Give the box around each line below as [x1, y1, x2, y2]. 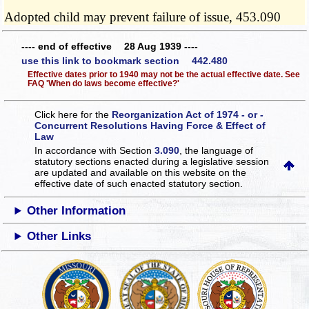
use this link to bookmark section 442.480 [21, 55, 228, 67]
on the [219, 167, 247, 179]
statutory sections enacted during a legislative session [34, 156, 270, 168]
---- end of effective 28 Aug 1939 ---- [21, 40, 198, 52]
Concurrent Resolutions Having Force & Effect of [34, 120, 266, 132]
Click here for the [34, 109, 112, 121]
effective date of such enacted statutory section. [34, 178, 243, 190]
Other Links [27, 230, 92, 243]
